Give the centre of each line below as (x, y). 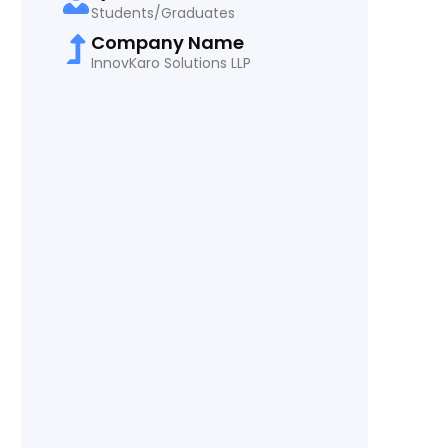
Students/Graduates (162, 12)
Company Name (167, 42)
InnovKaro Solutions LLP (170, 62)
